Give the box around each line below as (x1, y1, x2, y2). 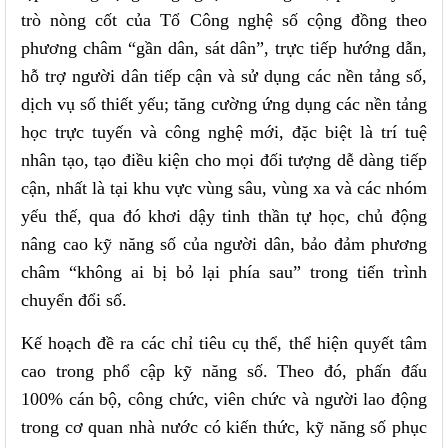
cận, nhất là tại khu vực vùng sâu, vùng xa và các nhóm (21, 177, 427, 198)
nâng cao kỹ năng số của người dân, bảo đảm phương (21, 233, 427, 254)
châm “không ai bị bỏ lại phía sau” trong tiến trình (21, 261, 427, 282)
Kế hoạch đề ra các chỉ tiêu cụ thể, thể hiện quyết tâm (21, 332, 427, 353)
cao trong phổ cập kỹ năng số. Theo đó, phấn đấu (21, 360, 427, 381)
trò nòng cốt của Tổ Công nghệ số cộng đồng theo (21, 9, 427, 30)
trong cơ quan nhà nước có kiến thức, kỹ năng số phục (21, 416, 427, 437)
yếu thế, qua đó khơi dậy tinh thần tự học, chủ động (21, 205, 427, 226)
